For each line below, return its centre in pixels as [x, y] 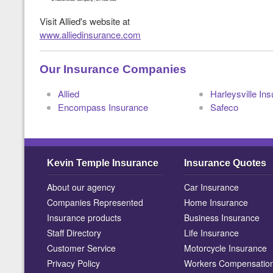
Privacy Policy [73, 263]
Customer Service [81, 248]
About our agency [81, 187]
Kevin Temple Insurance [103, 163]
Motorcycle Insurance [225, 248]
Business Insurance [222, 218]
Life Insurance [211, 233]
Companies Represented [95, 202]
